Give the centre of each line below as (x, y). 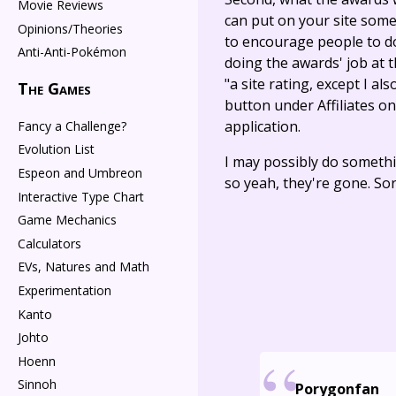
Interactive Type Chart (81, 196)
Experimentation (65, 291)
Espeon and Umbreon (80, 173)
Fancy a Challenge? (72, 126)
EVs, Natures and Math (84, 267)
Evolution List (56, 149)
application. (263, 127)
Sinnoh (37, 385)
